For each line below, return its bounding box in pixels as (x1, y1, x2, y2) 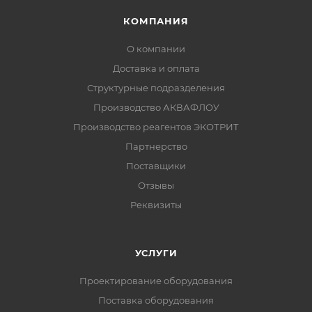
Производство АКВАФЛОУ (93, 102, 219, 114)
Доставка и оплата (112, 63, 200, 75)
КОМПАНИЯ (123, 15, 189, 27)
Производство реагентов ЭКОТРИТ (73, 121, 239, 133)
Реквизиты (130, 199, 182, 211)
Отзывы (138, 180, 174, 192)
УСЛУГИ (134, 247, 178, 259)
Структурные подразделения (87, 82, 225, 94)
